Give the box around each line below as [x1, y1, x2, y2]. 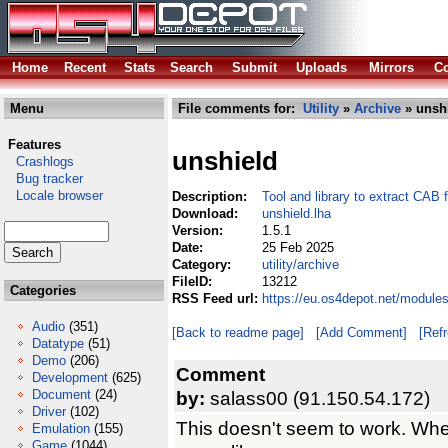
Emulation [32, 421, 90, 436]
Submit [232, 60, 277, 75]
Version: [172, 223, 227, 238]
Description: [172, 189, 251, 204]
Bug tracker [4, 171, 83, 186]
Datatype [32, 336, 84, 351]
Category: [172, 257, 235, 272]
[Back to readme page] [172, 325, 304, 340]
